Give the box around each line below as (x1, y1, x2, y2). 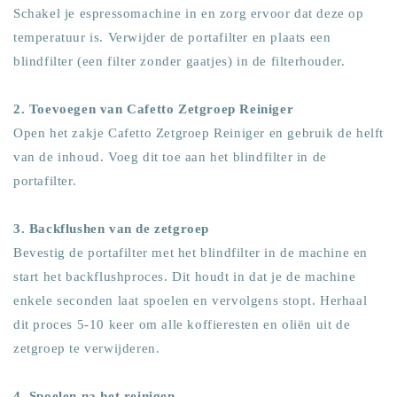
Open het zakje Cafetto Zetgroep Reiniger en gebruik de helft (13, 126, 385, 141)
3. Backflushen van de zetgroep (13, 222, 209, 237)
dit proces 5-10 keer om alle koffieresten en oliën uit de (13, 317, 351, 332)
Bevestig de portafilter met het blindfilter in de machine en (13, 245, 369, 261)
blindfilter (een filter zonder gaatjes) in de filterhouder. (13, 54, 346, 69)
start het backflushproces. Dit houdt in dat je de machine (13, 269, 356, 284)
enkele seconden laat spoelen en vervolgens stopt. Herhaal (13, 293, 368, 308)
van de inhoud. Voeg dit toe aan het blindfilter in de (13, 150, 327, 165)
